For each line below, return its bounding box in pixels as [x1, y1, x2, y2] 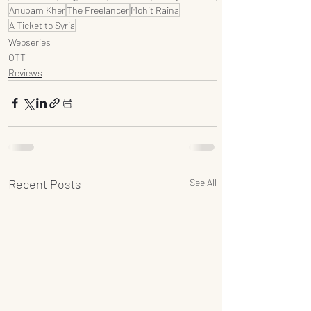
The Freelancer [67, 3, 129, 16]
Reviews [8, 66, 42, 78]
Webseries [8, 35, 51, 48]
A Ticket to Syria [9, 19, 75, 31]
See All [190, 176, 217, 188]
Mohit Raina [131, 3, 179, 16]
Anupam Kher [9, 3, 65, 16]
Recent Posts [8, 176, 81, 192]
